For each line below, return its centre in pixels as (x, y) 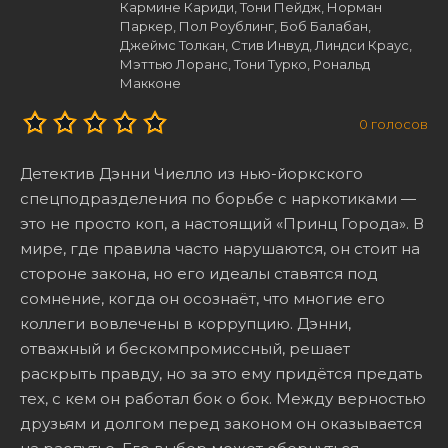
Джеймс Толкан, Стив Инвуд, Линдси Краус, (266, 44)
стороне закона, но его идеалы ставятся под (199, 273)
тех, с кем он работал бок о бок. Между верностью (223, 398)
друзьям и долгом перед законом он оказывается (221, 423)
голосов (398, 124)
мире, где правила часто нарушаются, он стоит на (220, 248)
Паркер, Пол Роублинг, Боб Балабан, (245, 25)
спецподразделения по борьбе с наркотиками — (218, 198)
